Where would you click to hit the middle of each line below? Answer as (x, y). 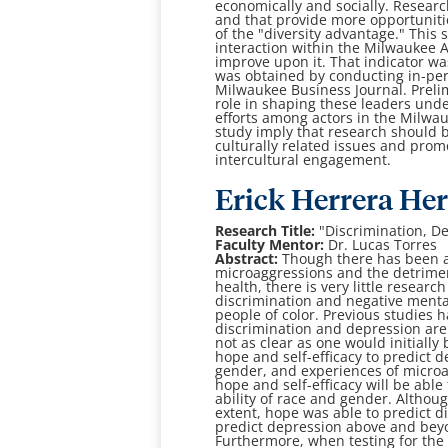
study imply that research (303, 132)
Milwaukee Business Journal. (313, 90)
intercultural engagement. (303, 160)
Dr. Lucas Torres (383, 245)
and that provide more (293, 20)
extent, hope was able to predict (325, 413)
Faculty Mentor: (272, 245)
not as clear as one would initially (329, 343)
